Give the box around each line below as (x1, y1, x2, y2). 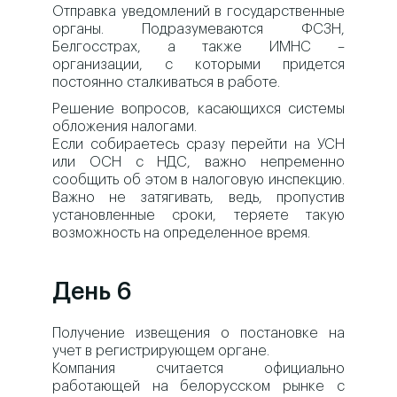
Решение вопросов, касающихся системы (52, 102, 345, 117)
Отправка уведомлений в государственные (52, 4, 345, 19)
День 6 (52, 280, 133, 305)
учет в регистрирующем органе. (52, 344, 270, 359)
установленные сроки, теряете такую (52, 208, 345, 223)
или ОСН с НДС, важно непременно (52, 155, 345, 170)
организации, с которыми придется (52, 58, 345, 73)
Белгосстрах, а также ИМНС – (52, 40, 345, 55)
